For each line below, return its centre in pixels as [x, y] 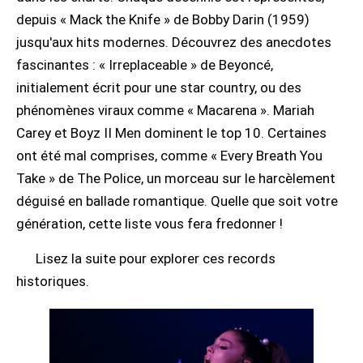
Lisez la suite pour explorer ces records [156, 258]
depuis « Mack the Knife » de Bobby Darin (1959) [163, 19]
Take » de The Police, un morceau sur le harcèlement [176, 178]
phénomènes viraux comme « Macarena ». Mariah [165, 110]
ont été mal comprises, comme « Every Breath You [169, 156]
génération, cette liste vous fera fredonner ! [149, 224]
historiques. [53, 281]
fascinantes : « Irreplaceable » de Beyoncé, [145, 65]
